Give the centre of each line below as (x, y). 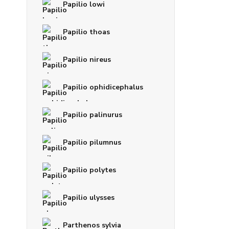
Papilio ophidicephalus (103, 87)
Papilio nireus (87, 59)
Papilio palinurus (93, 114)
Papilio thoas (86, 32)
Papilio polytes (89, 170)
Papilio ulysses (89, 197)
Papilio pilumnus (92, 142)
